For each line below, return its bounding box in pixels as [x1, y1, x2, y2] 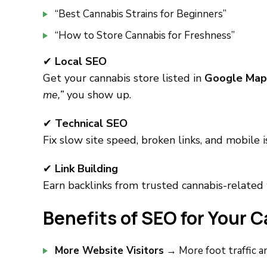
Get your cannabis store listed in [43, 71, 204, 85]
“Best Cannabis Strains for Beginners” [55, 7, 226, 21]
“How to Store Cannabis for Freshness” [55, 29, 235, 42]
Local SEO [55, 54, 107, 69]
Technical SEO [55, 116, 128, 131]
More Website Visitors [55, 244, 164, 257]
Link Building [55, 162, 118, 176]
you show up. [64, 88, 131, 102]
